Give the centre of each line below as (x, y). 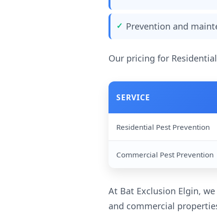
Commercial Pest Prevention (165, 155)
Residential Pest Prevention (163, 127)
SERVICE (133, 97)
